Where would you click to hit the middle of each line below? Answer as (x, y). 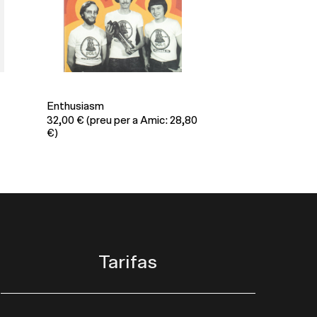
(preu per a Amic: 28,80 (141, 121)
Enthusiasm (75, 107)
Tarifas (128, 263)
